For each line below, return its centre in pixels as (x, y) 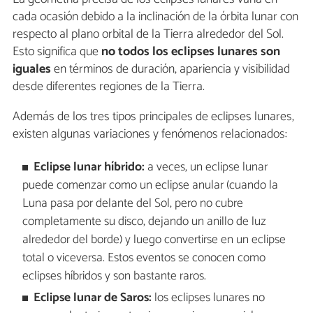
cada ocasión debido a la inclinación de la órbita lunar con (155, 16)
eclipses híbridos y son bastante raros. (114, 277)
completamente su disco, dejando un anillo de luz (144, 222)
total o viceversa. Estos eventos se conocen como (144, 259)
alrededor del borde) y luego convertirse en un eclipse (154, 240)
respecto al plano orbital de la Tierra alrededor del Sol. (148, 34)
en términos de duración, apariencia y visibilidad (170, 69)
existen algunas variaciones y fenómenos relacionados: (150, 134)
